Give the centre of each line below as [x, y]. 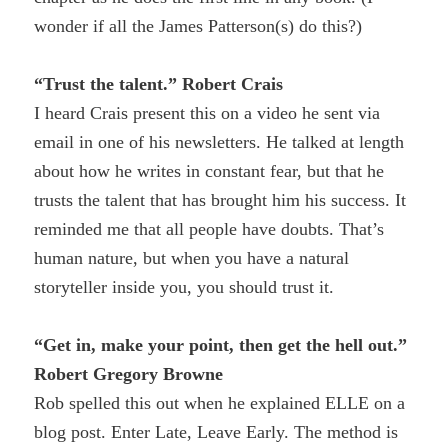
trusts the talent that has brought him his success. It [220, 199]
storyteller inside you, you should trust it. [184, 286]
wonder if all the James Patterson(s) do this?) [198, 25]
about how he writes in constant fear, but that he [209, 170]
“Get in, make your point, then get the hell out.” [221, 344]
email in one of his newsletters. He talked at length [219, 141]
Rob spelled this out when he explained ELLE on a [220, 402]
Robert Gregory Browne [129, 373]
